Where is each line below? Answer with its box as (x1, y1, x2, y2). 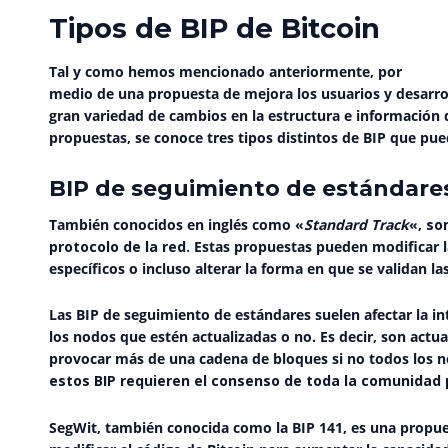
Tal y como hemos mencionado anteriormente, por (49, 61, 402, 81)
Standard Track (304, 214, 409, 234)
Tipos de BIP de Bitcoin (49, 11, 380, 45)
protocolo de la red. (49, 236, 190, 256)
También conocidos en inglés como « (49, 214, 304, 234)
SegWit (49, 417, 97, 437)
